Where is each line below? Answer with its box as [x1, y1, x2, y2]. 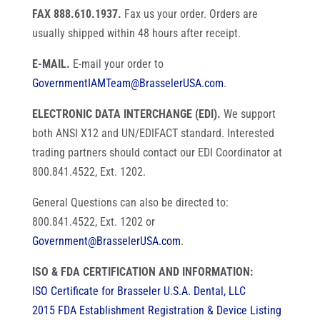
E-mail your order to [69, 57, 164, 71]
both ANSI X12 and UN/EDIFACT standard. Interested [31, 126, 274, 140]
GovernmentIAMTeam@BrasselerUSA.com [31, 76, 224, 90]
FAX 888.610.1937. [31, 7, 121, 21]
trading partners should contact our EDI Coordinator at [31, 146, 282, 159]
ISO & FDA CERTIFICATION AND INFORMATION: [31, 265, 253, 279]
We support [220, 107, 276, 121]
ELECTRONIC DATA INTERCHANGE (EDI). [31, 107, 221, 121]
